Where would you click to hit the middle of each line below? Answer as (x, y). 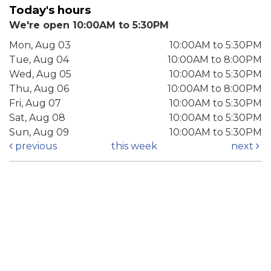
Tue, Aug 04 (39, 60)
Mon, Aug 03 (40, 45)
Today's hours (50, 10)
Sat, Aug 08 (37, 118)
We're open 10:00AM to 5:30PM (89, 25)
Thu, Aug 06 (39, 89)
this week (134, 146)
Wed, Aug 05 (40, 74)
